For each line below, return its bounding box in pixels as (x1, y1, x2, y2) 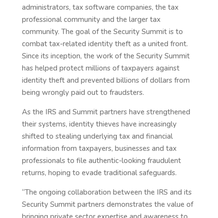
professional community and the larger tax (21, 15, 161, 24)
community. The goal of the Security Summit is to (21, 27, 183, 36)
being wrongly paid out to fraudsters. (21, 88, 144, 97)
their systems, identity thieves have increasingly (21, 119, 177, 129)
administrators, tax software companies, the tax (21, 2, 179, 12)
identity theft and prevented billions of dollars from (21, 75, 190, 85)
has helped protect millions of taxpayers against (21, 63, 180, 73)
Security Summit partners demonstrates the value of (21, 200, 193, 209)
